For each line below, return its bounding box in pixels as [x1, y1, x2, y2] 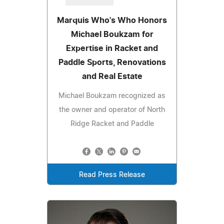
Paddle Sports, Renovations [58, 58, 166, 67]
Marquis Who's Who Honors [57, 16, 167, 25]
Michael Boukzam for [70, 30, 153, 39]
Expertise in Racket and [66, 44, 158, 53]
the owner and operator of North [59, 106, 165, 114]
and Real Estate [81, 72, 142, 81]
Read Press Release [79, 171, 145, 179]
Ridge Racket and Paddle [70, 120, 154, 128]
